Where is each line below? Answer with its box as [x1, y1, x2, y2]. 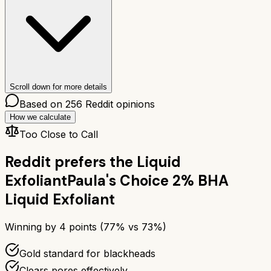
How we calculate [10, 112, 71, 122]
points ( [66, 220, 103, 233]
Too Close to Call [19, 128, 98, 140]
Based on [19, 97, 65, 110]
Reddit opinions [82, 97, 155, 110]
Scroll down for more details [10, 82, 107, 91]
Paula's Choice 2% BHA [67, 171, 229, 190]
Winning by [5, 220, 59, 233]
